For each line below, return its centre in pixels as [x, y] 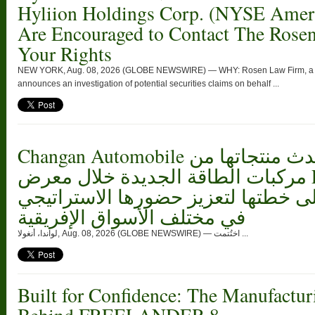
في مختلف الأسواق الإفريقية [131, 217]
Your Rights [65, 54]
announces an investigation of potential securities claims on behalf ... [148, 84]
